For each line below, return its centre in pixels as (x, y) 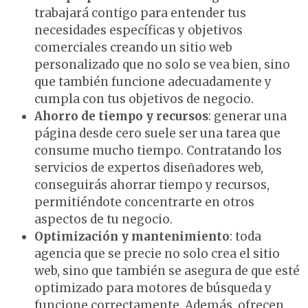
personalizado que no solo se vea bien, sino (162, 64)
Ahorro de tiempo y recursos (121, 116)
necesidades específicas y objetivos (139, 30)
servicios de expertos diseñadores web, (149, 167)
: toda (245, 236)
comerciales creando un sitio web (133, 47)
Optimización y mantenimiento (132, 236)
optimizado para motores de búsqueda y (153, 288)
